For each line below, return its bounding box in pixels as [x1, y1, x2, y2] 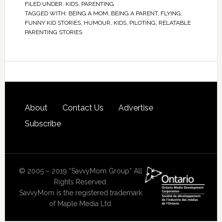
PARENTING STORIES [24, 28, 82, 36]
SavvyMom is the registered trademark [19, 188, 142, 197]
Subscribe [24, 118, 61, 128]
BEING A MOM [68, 9, 108, 17]
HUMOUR [83, 19, 111, 26]
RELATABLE [158, 19, 191, 26]
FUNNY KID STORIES [24, 19, 81, 26]
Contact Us [62, 103, 104, 112]
